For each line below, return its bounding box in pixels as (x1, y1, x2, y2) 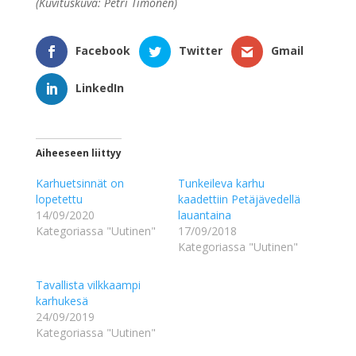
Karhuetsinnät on (35, 175, 124, 191)
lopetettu (35, 191, 83, 207)
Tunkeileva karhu (177, 175, 265, 191)
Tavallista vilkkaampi (35, 277, 141, 292)
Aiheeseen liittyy (35, 145, 122, 160)
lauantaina (177, 207, 231, 222)
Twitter (178, 43, 222, 59)
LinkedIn (75, 80, 124, 96)
